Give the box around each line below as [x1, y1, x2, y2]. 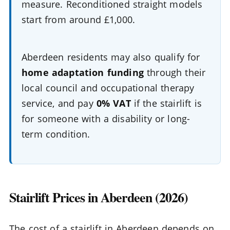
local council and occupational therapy [22, 82, 195, 94]
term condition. [22, 128, 90, 141]
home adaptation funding [22, 66, 144, 79]
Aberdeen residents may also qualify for [22, 51, 200, 64]
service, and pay [22, 97, 97, 110]
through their [143, 66, 206, 79]
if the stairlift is [130, 97, 202, 110]
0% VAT [96, 97, 131, 110]
